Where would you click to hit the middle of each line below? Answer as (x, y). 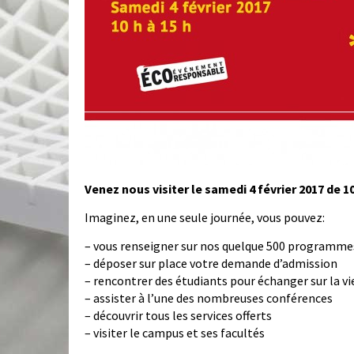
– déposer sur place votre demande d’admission (211, 264)
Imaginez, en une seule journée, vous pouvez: (205, 218)
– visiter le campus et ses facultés (175, 333)
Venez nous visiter (137, 189)
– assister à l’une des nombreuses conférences (209, 298)
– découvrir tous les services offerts (178, 316)
